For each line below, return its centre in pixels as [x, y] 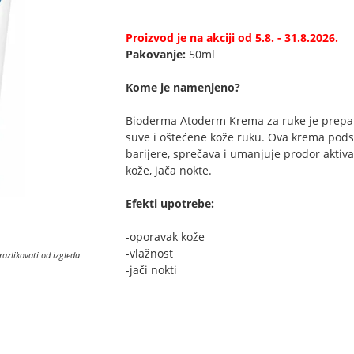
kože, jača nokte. [169, 170]
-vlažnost [149, 253]
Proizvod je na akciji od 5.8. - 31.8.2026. [232, 38]
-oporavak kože [165, 237]
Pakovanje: [157, 54]
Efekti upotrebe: [170, 203]
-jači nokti [153, 270]
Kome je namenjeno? [183, 87]
